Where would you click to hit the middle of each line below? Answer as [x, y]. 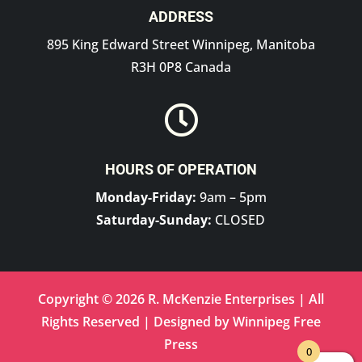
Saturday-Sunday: [154, 219]
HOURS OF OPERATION [181, 169]
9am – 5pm [231, 197]
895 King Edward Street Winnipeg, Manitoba [181, 44]
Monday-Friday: [145, 197]
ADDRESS [181, 16]
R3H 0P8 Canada [181, 67]
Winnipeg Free [276, 321]
